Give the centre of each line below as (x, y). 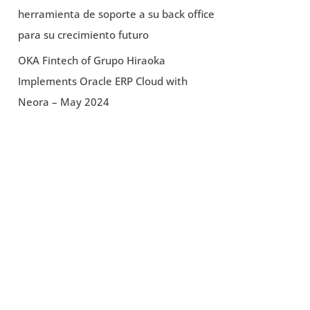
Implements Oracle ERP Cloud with (102, 81)
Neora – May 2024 (63, 102)
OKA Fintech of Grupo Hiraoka (91, 61)
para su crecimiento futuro (83, 34)
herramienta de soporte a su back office (116, 13)
